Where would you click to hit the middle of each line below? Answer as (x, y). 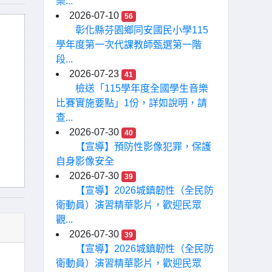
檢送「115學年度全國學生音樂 (142, 88)
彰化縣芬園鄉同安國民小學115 (142, 30)
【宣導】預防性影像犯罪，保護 (143, 147)
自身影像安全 (85, 161)
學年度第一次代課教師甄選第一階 (129, 45)
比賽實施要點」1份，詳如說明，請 (131, 103)
